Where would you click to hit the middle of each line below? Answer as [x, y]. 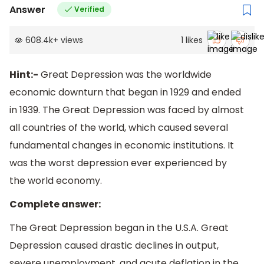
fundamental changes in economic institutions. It [122, 146]
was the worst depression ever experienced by [118, 163]
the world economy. [56, 181]
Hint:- [24, 75]
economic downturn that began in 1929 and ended [125, 93]
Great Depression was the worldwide [125, 75]
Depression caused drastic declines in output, [114, 245]
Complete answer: [55, 204]
